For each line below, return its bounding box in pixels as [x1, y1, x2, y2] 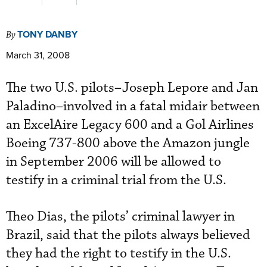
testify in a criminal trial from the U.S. [6, 172, 226, 189]
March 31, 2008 [6, 48, 70, 61]
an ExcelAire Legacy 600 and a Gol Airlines [6, 116, 254, 133]
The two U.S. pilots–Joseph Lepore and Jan [6, 79, 258, 97]
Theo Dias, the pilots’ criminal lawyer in [6, 208, 235, 225]
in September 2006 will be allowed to [6, 153, 221, 170]
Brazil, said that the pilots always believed [6, 226, 250, 244]
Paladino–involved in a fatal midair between [6, 98, 260, 115]
